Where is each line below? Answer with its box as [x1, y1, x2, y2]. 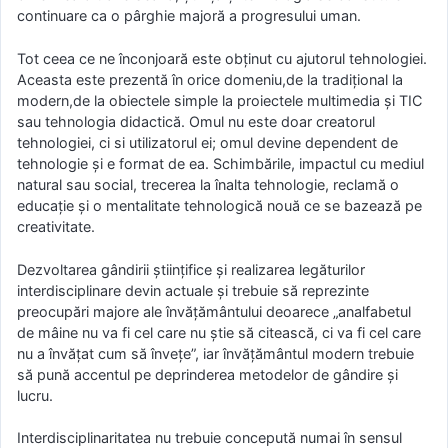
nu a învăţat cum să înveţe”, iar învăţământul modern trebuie [17, 344, 414, 362]
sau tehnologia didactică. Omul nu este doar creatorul [17, 113, 375, 130]
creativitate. [17, 218, 95, 235]
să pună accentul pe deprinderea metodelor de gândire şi [17, 365, 398, 383]
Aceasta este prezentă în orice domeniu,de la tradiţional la [17, 71, 403, 88]
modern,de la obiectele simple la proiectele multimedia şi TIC [17, 92, 422, 109]
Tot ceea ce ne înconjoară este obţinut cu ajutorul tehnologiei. [17, 50, 427, 67]
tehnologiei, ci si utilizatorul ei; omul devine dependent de [17, 134, 398, 151]
